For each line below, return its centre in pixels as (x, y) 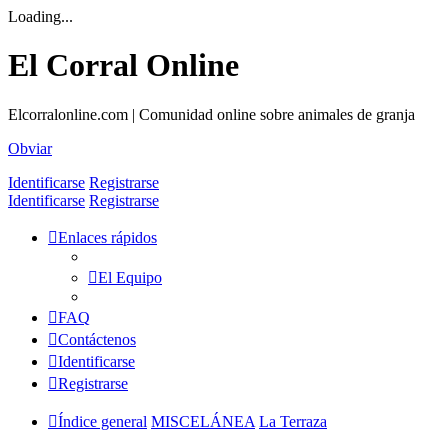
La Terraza (293, 421)
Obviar (30, 148)
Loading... (40, 16)
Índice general (102, 421)
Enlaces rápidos (107, 237)
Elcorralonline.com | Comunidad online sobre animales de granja (211, 114)
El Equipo (130, 277)
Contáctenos (97, 339)
